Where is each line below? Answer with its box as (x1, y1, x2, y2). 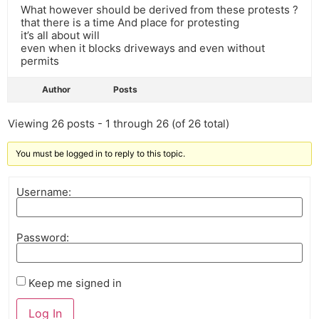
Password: (16, 230, 69, 244)
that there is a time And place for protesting (21, 16, 239, 30)
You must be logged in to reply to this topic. (16, 148, 185, 159)
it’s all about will (21, 28, 100, 43)
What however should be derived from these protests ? (21, 3, 298, 17)
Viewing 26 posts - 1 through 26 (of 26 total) (8, 117, 229, 131)
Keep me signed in (28, 276, 122, 290)
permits (21, 54, 59, 68)
